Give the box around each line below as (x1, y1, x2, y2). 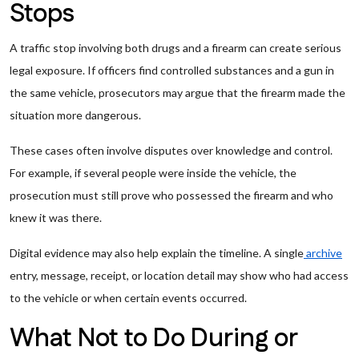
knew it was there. (10, 211, 102, 224)
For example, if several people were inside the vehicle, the (10, 166, 296, 179)
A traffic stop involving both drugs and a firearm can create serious (10, 41, 341, 54)
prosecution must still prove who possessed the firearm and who (10, 188, 333, 202)
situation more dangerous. (10, 108, 141, 122)
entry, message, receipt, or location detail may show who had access (10, 268, 349, 282)
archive (306, 246, 342, 260)
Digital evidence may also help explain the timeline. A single (10, 246, 304, 260)
